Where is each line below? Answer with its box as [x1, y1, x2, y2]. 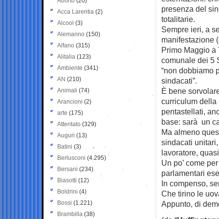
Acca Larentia [57, 8, 94, 15]
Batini [57, 143, 72, 150]
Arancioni [57, 98, 83, 105]
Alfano [57, 42, 74, 49]
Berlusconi [57, 154, 86, 161]
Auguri [57, 131, 75, 139]
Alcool [57, 19, 74, 26]
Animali [57, 87, 77, 94]
